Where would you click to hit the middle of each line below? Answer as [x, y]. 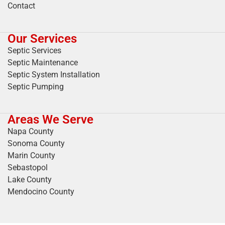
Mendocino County [41, 192]
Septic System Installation [54, 75]
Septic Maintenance [43, 63]
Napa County [31, 131]
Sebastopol [28, 167]
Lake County [30, 180]
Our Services [42, 39]
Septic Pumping [36, 87]
